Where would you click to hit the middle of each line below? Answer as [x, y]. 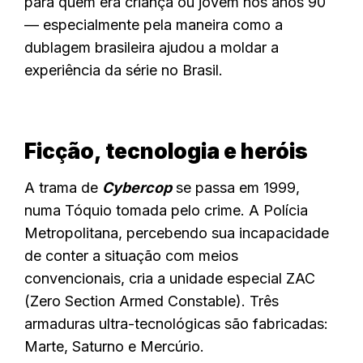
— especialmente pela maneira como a [154, 25]
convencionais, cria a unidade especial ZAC [170, 279]
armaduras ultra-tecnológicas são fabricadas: [176, 324]
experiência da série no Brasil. [124, 70]
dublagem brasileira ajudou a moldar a [152, 48]
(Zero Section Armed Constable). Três [152, 301]
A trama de [63, 188]
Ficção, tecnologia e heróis [166, 152]
